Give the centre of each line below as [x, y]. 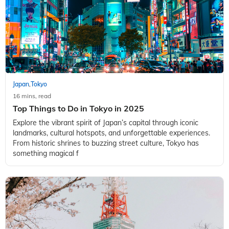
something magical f [46, 153]
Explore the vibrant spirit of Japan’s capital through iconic [106, 122]
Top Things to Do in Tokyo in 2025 [78, 108]
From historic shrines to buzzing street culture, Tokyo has [106, 143]
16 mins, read [32, 96]
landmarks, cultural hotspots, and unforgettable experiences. [111, 133]
